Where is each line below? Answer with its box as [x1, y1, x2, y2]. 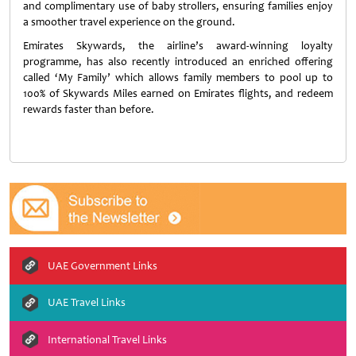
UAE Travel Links [48, 296, 126, 310]
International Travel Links [48, 332, 167, 346]
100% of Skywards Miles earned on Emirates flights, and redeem [23, 87, 333, 100]
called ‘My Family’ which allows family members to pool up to [23, 71, 333, 84]
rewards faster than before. [23, 103, 154, 116]
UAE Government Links [48, 258, 157, 273]
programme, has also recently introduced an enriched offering [23, 55, 333, 68]
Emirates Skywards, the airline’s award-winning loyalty [23, 39, 333, 52]
